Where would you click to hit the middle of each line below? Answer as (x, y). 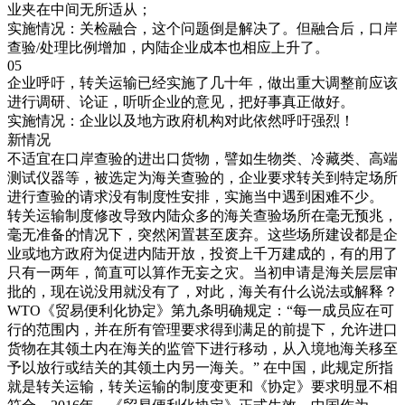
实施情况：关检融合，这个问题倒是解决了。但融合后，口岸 (202, 28)
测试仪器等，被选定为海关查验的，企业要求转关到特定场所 (202, 177)
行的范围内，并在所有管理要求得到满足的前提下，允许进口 (202, 329)
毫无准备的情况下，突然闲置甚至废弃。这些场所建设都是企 (202, 234)
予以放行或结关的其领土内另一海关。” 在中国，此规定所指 (200, 367)
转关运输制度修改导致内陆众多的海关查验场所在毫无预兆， (202, 215)
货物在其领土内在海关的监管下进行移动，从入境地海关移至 (202, 348)
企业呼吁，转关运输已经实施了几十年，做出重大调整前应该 (202, 82)
